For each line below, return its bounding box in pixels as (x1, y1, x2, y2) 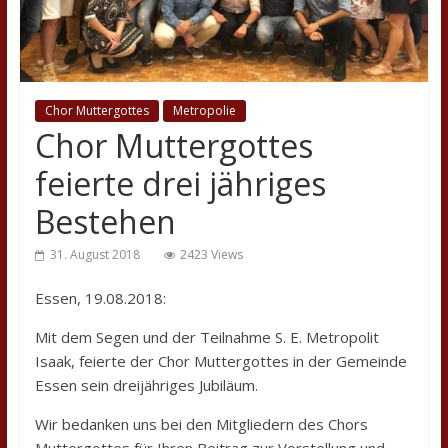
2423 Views (179, 246, 243, 264)
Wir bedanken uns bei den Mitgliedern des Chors (34, 414, 368, 435)
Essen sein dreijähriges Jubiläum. (34, 375, 258, 396)
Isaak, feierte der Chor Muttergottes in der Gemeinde (34, 351, 407, 372)
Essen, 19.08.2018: (34, 288, 166, 309)
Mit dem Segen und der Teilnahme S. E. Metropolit (34, 327, 379, 348)
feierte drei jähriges (34, 162, 326, 206)
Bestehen (34, 200, 176, 244)
